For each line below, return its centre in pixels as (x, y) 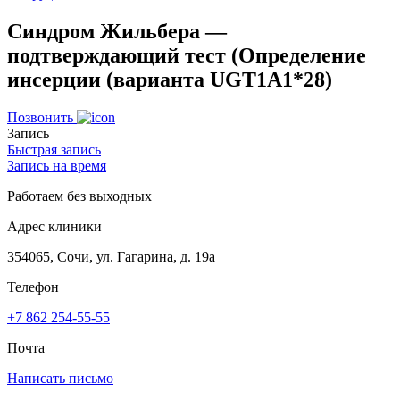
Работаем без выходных (79, 196)
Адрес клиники (54, 226)
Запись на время (57, 165)
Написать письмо (60, 378)
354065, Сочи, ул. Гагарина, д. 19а (111, 256)
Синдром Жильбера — (117, 31)
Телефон (33, 287)
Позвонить (42, 117)
